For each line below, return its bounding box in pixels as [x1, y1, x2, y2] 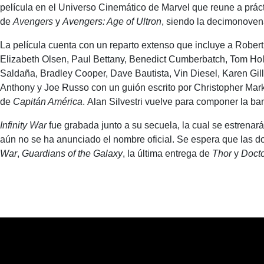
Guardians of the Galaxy [22, 148, 123, 159]
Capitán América [13, 97, 82, 107]
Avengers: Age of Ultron [62, 16, 161, 27]
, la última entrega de [123, 148, 212, 159]
